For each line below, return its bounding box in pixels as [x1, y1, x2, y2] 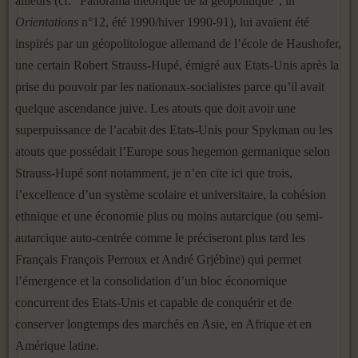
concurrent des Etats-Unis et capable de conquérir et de [15, 296, 292, 309]
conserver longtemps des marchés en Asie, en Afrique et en [15, 317, 312, 331]
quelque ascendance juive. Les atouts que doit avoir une [15, 101, 296, 115]
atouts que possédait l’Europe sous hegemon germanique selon [15, 145, 330, 158]
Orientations [15, 15, 78, 29]
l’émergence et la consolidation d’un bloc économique [15, 274, 287, 288]
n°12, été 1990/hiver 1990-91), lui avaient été [78, 15, 309, 29]
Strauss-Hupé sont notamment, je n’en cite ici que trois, [15, 166, 292, 180]
